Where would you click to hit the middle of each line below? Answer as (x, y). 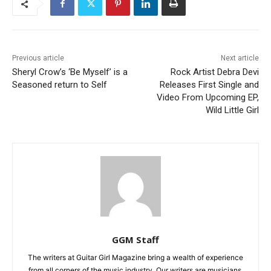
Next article (240, 58)
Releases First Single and (209, 85)
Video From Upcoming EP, (207, 98)
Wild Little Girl (232, 110)
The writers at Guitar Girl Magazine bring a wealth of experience (135, 258)
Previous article (38, 58)
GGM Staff (135, 240)
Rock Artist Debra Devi (214, 72)
